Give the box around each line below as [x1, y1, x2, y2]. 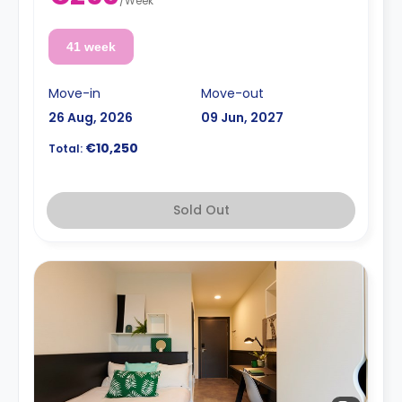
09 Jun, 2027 [201, 108, 284, 127]
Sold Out [172, 200, 230, 219]
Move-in [48, 83, 100, 102]
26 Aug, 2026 [48, 108, 133, 127]
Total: [48, 140, 83, 156]
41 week [66, 39, 116, 54]
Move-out [201, 83, 264, 102]
